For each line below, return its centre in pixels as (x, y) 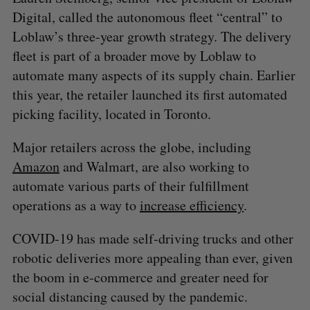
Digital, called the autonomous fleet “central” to (147, 17)
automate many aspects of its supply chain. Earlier (154, 75)
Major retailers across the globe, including (131, 147)
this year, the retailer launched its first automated (149, 94)
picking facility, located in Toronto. (111, 113)
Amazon (36, 166)
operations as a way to (76, 205)
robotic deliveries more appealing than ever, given (152, 257)
